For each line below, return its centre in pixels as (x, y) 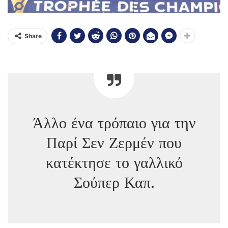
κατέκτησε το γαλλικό (114, 163)
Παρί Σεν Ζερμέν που (114, 143)
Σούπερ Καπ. (114, 183)
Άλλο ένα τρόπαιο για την (114, 123)
